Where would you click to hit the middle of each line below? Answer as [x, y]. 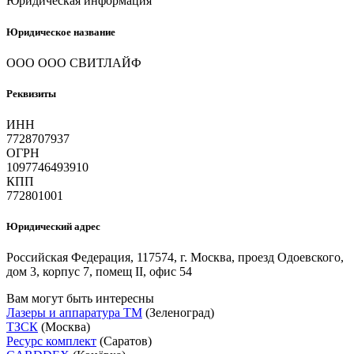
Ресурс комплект [51, 341]
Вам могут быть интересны [80, 299]
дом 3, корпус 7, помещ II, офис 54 [99, 272]
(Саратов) [124, 341]
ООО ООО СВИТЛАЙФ [74, 62]
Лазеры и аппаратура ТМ [74, 313]
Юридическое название [61, 32]
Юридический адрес [53, 227]
